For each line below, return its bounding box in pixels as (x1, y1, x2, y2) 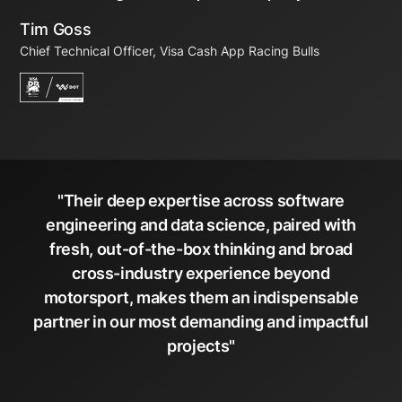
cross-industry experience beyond (72, 264, 330, 283)
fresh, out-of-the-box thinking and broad (49, 240, 353, 258)
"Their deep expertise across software (57, 191, 345, 210)
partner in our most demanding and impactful (33, 312, 369, 331)
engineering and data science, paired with (45, 215, 357, 234)
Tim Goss (20, 20, 92, 39)
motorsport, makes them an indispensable (43, 288, 359, 307)
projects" (167, 336, 235, 355)
